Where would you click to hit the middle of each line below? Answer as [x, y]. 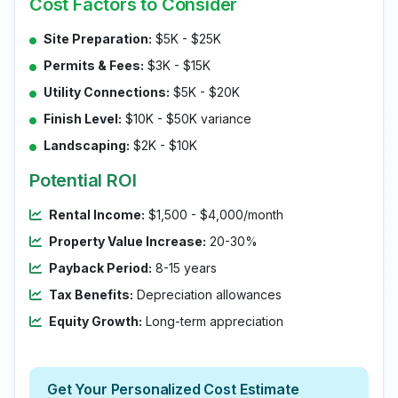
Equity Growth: [96, 321]
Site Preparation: [98, 39]
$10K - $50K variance [187, 119]
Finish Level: [83, 119]
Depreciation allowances [207, 295]
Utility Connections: [107, 92]
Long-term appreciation [213, 321]
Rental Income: [97, 215]
